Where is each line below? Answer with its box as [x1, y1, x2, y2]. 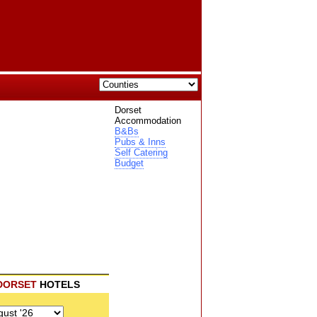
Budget [114, 158, 144, 168]
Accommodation [114, 115, 181, 126]
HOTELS [37, 279, 80, 290]
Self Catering [114, 147, 168, 158]
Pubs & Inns [114, 137, 166, 147]
